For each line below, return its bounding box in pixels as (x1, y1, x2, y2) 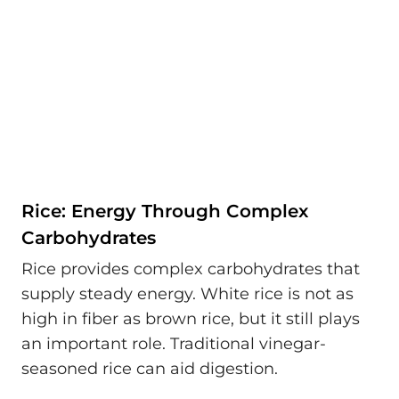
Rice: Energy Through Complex (21, 200, 308, 222)
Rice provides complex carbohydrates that (21, 259, 360, 280)
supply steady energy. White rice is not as (21, 284, 354, 305)
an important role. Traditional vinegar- (21, 334, 326, 354)
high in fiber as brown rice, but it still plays (21, 309, 360, 330)
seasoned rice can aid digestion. (21, 359, 278, 379)
